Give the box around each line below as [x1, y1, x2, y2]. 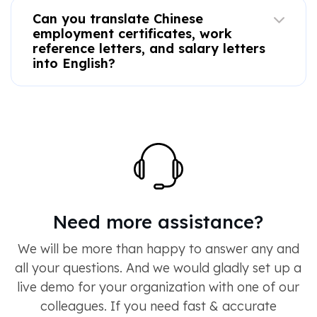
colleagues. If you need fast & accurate [40, 297, 277, 314]
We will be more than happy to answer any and [17, 240, 299, 257]
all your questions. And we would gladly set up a [15, 259, 301, 276]
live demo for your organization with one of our [17, 278, 299, 295]
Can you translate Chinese [32, 10, 203, 27]
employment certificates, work [32, 25, 232, 42]
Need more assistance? [53, 209, 263, 233]
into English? [32, 54, 115, 71]
